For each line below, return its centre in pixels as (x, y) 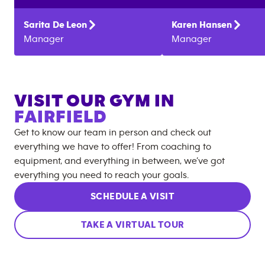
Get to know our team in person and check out (113, 132)
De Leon (70, 25)
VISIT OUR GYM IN (94, 101)
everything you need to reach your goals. (101, 175)
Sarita (37, 25)
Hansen (216, 25)
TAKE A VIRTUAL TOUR (132, 224)
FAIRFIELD (61, 117)
